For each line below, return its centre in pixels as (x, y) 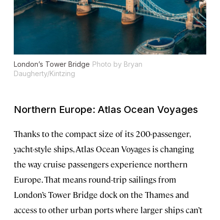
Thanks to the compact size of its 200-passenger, (102, 133)
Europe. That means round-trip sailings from (95, 179)
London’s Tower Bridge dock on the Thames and (101, 194)
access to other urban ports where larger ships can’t (108, 209)
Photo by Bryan (117, 64)
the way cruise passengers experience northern (101, 164)
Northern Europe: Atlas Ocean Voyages (106, 109)
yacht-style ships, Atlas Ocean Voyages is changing (104, 149)
